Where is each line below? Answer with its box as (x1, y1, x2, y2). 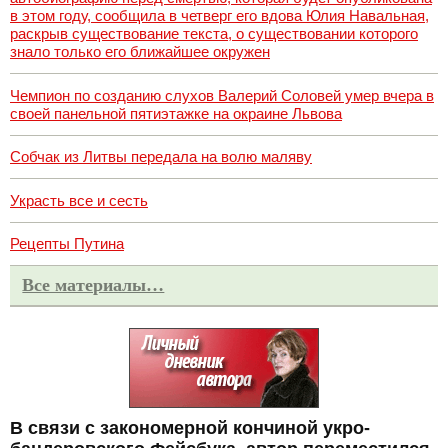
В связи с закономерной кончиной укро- (10, 417, 370, 438)
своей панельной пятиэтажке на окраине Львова (10, 104, 342, 122)
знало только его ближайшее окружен (10, 43, 270, 61)
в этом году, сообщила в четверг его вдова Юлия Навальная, (10, 7, 429, 25)
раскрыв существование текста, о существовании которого (10, 25, 418, 43)
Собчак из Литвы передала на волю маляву (10, 148, 312, 166)
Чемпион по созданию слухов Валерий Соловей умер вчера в (10, 86, 434, 104)
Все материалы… (22, 275, 165, 296)
